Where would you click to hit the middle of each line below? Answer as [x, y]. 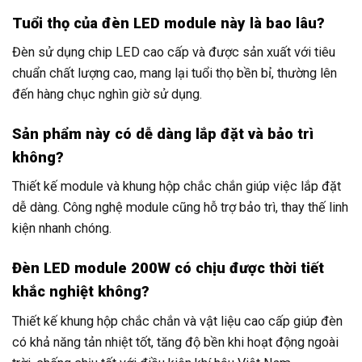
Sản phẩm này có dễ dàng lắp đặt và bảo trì [163, 134]
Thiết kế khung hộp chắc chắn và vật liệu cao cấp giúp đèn [177, 321]
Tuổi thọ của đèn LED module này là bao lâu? [168, 23]
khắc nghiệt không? [81, 292]
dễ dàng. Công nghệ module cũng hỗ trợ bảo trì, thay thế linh [180, 208]
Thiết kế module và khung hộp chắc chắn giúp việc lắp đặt [177, 187]
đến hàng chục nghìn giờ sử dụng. [107, 94]
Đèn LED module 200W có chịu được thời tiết [168, 268]
